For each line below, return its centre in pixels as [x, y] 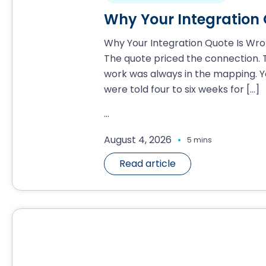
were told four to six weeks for [174, 89]
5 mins [199, 140]
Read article [147, 164]
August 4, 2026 [137, 140]
